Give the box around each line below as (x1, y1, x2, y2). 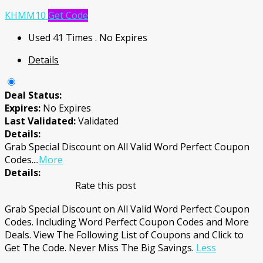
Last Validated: (5, 114, 78, 127)
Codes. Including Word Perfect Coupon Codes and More (5, 215, 249, 228)
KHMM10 (5, 9, 46, 22)
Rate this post (75, 179, 136, 192)
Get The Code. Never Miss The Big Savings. (5, 241, 196, 254)
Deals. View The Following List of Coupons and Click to (5, 228, 244, 241)
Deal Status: (5, 89, 62, 102)
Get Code (48, 9, 88, 22)
